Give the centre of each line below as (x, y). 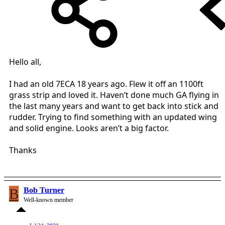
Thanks (23, 150)
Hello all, (25, 62)
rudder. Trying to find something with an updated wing (113, 117)
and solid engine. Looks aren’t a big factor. (89, 128)
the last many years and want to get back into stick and (114, 106)
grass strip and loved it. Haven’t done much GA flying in (114, 95)
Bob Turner (44, 190)
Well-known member (48, 200)
